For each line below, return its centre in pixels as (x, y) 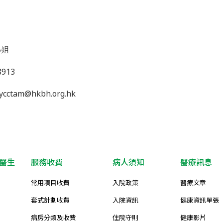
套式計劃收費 (50, 200)
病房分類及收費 (54, 218)
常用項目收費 (50, 183)
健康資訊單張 (200, 200)
